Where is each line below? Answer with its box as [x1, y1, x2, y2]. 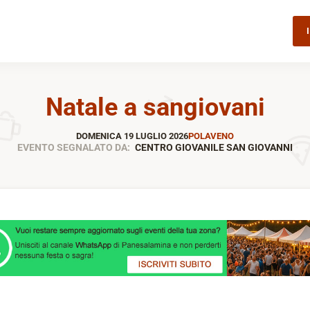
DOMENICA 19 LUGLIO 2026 [76, 130, 188, 141]
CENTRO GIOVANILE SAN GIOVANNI [133, 141, 293, 153]
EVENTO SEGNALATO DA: [17, 141, 130, 153]
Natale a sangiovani [45, 93, 265, 122]
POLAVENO [188, 130, 234, 141]
